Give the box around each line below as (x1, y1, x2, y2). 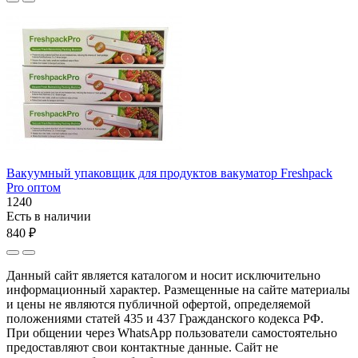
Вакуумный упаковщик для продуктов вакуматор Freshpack (6, 165, 332, 180)
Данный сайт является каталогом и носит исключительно (6, 268, 320, 282)
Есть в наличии (6, 209, 91, 223)
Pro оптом (6, 180, 61, 194)
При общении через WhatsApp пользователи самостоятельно (6, 325, 337, 340)
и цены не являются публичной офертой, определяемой (6, 296, 311, 311)
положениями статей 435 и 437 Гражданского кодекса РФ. (6, 311, 324, 325)
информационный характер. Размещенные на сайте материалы (6, 282, 350, 296)
